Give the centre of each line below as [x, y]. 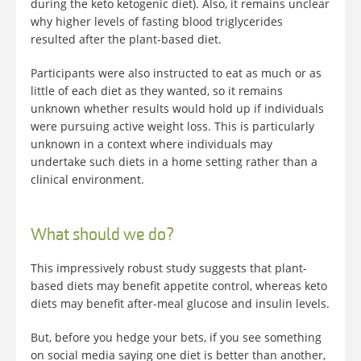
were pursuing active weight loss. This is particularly [172, 127]
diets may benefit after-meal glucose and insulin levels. [180, 304]
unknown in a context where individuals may [151, 144]
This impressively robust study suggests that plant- [169, 268]
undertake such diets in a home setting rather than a [174, 162]
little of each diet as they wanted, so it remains [157, 91]
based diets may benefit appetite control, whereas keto [179, 286]
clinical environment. [87, 180]
